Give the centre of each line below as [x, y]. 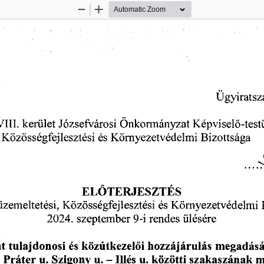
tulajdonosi [37, 247]
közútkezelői [113, 247]
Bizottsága [226, 139]
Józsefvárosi [88, 125]
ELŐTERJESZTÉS [132, 193]
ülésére [199, 220]
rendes [165, 220]
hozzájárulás [179, 247]
